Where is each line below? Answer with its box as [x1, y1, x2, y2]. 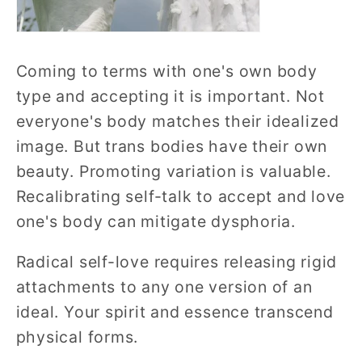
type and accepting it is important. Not [15, 86, 325, 106]
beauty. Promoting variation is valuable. [15, 161, 331, 181]
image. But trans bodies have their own [15, 136, 328, 156]
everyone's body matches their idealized [15, 111, 339, 131]
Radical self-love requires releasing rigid [15, 252, 338, 272]
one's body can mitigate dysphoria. [15, 211, 297, 231]
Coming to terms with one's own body [15, 61, 318, 81]
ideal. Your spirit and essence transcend [15, 302, 334, 322]
